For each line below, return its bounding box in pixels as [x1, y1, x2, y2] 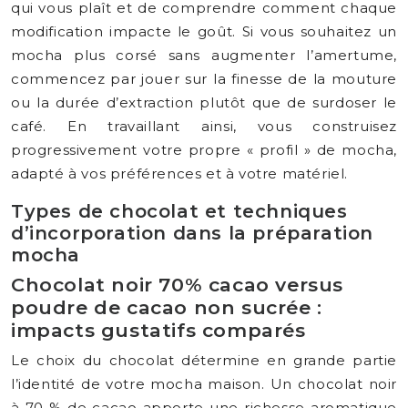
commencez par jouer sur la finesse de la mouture [11, 70, 397, 87]
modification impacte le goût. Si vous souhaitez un [11, 23, 397, 40]
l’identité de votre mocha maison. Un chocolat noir [11, 375, 397, 393]
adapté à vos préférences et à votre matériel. [11, 165, 349, 182]
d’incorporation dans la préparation [11, 222, 374, 244]
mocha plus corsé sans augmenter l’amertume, [11, 46, 397, 64]
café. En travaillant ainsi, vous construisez [11, 117, 397, 135]
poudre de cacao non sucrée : [11, 296, 322, 319]
